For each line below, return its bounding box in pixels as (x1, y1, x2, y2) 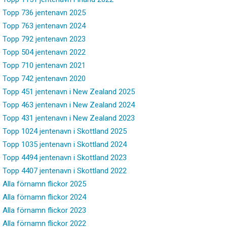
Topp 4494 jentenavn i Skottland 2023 (3, 153, 127, 162)
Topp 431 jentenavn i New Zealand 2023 (3, 113, 135, 123)
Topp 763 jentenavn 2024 (3, 21, 86, 30)
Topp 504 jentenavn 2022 (3, 47, 86, 57)
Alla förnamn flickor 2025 (3, 179, 86, 188)
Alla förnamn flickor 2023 (3, 205, 86, 215)
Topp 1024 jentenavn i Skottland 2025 (3, 126, 127, 136)
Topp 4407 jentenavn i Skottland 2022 (3, 166, 127, 175)
